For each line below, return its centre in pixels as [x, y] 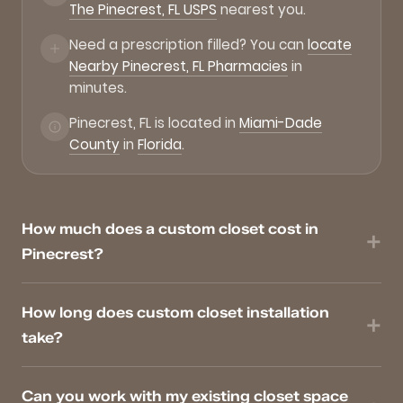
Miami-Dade [281, 123]
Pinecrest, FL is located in [154, 123]
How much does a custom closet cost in [170, 229]
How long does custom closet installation [175, 313]
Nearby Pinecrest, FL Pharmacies [179, 67]
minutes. [98, 88]
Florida [160, 145]
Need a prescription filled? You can [188, 45]
